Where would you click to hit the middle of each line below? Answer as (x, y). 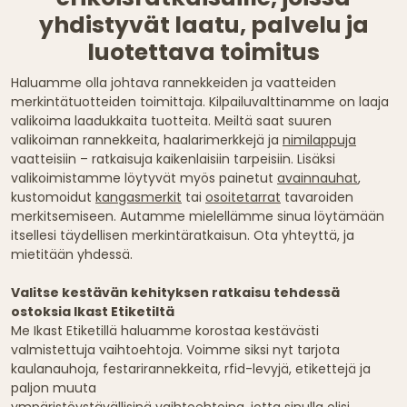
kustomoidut (53, 198)
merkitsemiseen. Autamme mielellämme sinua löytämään (198, 217)
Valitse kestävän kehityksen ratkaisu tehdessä (175, 293)
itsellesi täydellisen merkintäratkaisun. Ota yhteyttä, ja (183, 236)
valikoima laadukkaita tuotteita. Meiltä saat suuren (171, 121)
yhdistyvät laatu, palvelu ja (203, 25)
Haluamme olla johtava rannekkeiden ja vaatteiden (174, 83)
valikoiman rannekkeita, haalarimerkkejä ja (147, 140)
